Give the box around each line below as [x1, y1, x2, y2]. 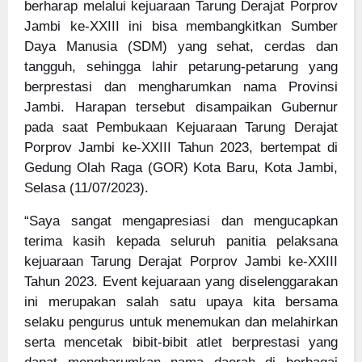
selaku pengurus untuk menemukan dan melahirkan [24, 314, 338, 330]
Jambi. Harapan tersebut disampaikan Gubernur [24, 99, 338, 115]
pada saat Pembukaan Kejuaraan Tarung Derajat [24, 120, 338, 135]
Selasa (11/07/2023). [24, 180, 149, 196]
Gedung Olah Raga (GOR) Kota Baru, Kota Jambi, [24, 160, 338, 175]
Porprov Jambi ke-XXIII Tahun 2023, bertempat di [24, 140, 338, 155]
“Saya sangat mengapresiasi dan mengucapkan [24, 213, 338, 229]
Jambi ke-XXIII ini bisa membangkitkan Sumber [24, 19, 338, 34]
